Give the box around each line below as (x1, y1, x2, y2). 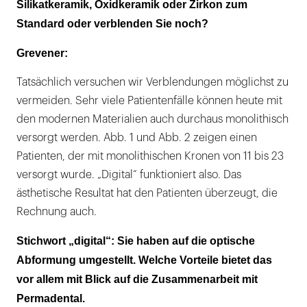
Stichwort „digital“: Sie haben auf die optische (16, 234, 255, 247)
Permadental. (16, 292, 85, 304)
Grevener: (16, 47, 68, 59)
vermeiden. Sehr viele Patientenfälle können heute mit (16, 95, 282, 106)
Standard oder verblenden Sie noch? (16, 17, 208, 29)
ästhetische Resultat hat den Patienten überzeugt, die (16, 187, 278, 199)
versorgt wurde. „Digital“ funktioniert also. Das (16, 169, 241, 180)
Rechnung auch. (16, 206, 97, 217)
